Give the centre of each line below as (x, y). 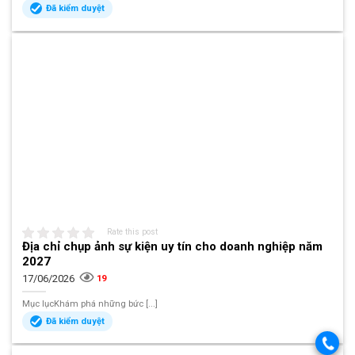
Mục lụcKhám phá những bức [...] (90, 303)
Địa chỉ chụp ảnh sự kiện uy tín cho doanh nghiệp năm (173, 247)
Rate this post (133, 232)
